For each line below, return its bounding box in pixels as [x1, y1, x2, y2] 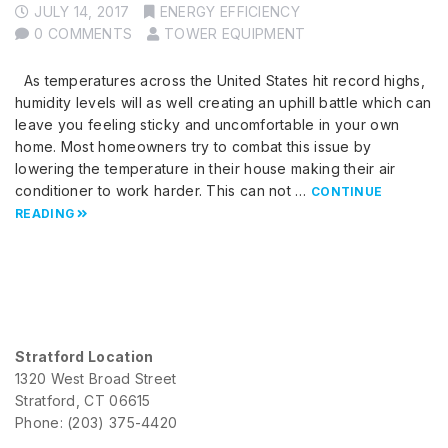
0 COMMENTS [34, 25, 133, 43]
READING [15, 206, 75, 222]
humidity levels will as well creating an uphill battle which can [15, 94, 432, 112]
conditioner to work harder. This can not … [15, 182, 311, 200]
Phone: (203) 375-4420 [15, 414, 178, 432]
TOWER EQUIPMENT [163, 25, 306, 43]
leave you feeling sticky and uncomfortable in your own [15, 116, 400, 134]
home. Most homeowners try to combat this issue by [15, 138, 372, 156]
